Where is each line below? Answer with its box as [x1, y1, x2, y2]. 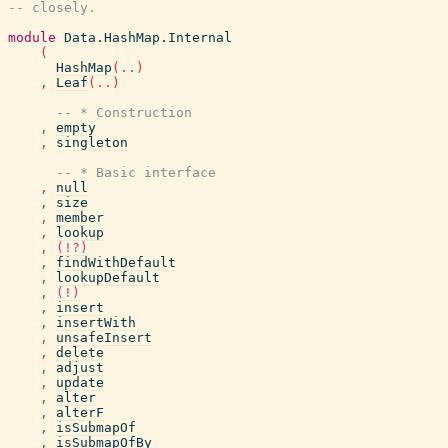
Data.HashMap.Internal [64, 30, 232, 45]
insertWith [56, 315, 136, 330]
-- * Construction [56, 105, 192, 120]
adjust [56, 360, 104, 375]
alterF [56, 405, 104, 420]
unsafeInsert [56, 330, 152, 345]
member [56, 210, 104, 225]
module [8, 30, 56, 45]
